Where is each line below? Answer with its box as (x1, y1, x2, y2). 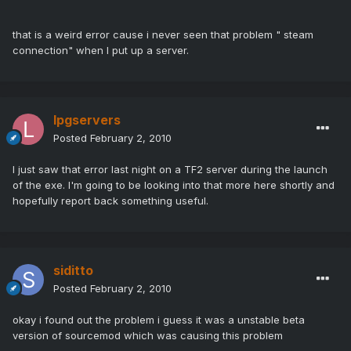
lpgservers (53, 112, 121, 128)
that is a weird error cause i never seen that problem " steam (13, 28, 313, 42)
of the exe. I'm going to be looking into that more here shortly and (13, 179, 335, 192)
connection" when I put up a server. (13, 44, 189, 57)
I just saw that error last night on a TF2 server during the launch (13, 163, 327, 176)
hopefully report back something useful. (13, 194, 208, 208)
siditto (53, 262, 93, 279)
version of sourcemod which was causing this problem (13, 329, 283, 342)
